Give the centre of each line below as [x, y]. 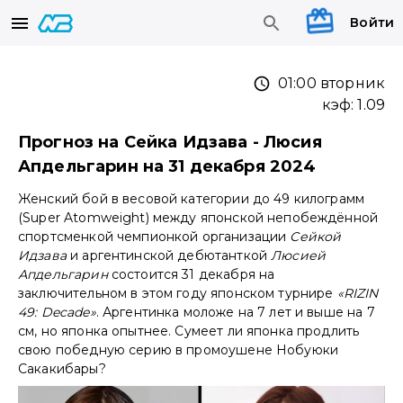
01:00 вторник [331, 84]
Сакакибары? [64, 369]
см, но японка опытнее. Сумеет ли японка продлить [189, 331]
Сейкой [316, 237]
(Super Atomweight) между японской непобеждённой [198, 218]
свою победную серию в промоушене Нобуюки [179, 350]
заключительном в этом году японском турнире [178, 294]
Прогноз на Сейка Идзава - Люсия [170, 143]
